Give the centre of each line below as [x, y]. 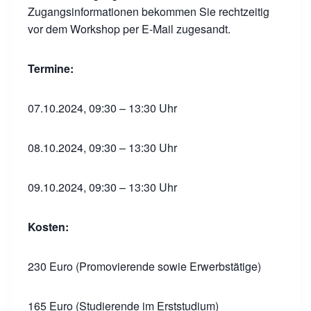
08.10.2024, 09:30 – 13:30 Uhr [102, 148]
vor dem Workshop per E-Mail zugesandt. [129, 29]
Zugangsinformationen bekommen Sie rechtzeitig [149, 11]
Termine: [51, 68]
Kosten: [48, 227]
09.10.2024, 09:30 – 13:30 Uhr [102, 187]
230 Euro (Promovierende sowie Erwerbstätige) [144, 266]
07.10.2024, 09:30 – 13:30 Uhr [102, 108]
